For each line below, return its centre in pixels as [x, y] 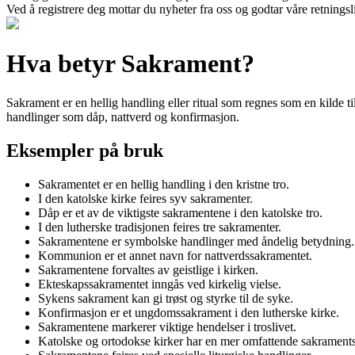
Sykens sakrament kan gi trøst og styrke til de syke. [166, 298]
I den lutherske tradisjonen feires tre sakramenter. [160, 227]
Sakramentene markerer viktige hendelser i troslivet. [167, 326]
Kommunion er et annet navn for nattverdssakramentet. [175, 255]
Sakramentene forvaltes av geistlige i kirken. [148, 269]
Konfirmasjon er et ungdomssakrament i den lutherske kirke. [189, 312]
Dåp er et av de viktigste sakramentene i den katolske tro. [180, 212]
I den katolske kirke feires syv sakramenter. [145, 198]
